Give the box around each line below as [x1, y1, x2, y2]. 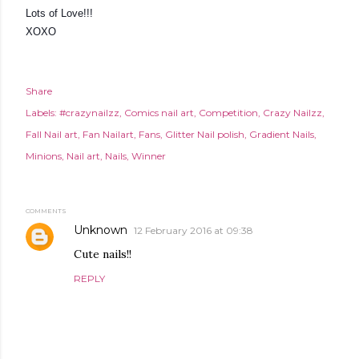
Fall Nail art [26, 127, 78, 140]
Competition [199, 106, 258, 119]
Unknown [74, 222, 127, 237]
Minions [26, 149, 62, 162]
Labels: [26, 106, 57, 119]
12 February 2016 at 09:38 [134, 224, 253, 236]
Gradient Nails [249, 127, 314, 140]
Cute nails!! [74, 246, 131, 261]
